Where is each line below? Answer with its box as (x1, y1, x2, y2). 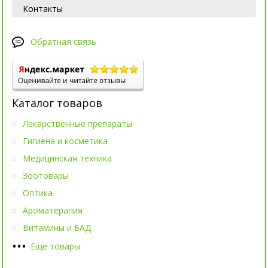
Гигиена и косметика (23, 135, 108, 147)
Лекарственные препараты (23, 118, 132, 130)
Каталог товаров (12, 96, 102, 111)
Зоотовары (23, 170, 69, 182)
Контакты (23, 3, 63, 15)
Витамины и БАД (23, 222, 91, 234)
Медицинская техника (23, 153, 112, 165)
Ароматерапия (23, 205, 83, 217)
